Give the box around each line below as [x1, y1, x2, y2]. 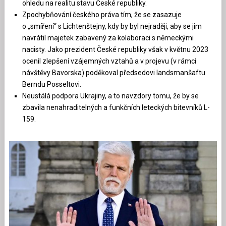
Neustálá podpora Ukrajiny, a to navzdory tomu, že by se [22, 91, 199, 100]
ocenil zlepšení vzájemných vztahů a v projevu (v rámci [22, 56, 197, 65]
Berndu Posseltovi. [22, 80, 82, 88]
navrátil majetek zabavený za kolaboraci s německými [22, 33, 194, 42]
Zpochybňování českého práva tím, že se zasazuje [22, 10, 182, 19]
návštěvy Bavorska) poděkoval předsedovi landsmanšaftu [22, 68, 206, 77]
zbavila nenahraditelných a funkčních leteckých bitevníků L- [22, 103, 210, 111]
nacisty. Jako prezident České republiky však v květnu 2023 [22, 45, 209, 53]
